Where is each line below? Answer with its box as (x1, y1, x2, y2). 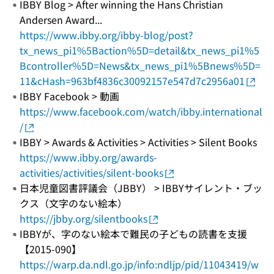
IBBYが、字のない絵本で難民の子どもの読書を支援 (20, 226, 247, 241)
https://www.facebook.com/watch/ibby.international (20, 103, 262, 119)
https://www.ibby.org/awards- (20, 149, 157, 165)
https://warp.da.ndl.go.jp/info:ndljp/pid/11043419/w (20, 256, 259, 272)
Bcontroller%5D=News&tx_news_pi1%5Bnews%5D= (20, 57, 261, 73)
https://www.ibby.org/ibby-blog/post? (20, 27, 193, 42)
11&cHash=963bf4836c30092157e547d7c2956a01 (20, 73, 245, 88)
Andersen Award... (20, 12, 102, 27)
